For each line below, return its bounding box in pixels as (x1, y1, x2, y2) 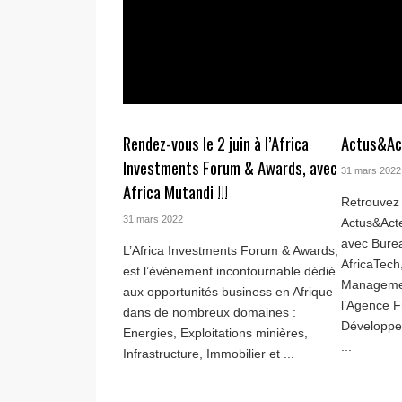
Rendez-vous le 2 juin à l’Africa (123, 131, 309, 156)
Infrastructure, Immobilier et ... (123, 346, 294, 362)
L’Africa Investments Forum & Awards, (123, 243, 338, 258)
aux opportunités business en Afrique (123, 284, 333, 300)
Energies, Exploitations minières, (123, 326, 308, 341)
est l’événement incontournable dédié (123, 264, 336, 279)
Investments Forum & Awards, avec (123, 155, 337, 180)
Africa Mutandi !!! (123, 179, 228, 205)
